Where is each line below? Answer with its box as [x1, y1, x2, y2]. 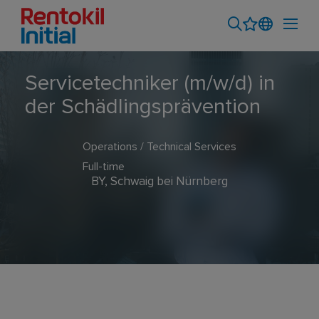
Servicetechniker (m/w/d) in [25, 73, 275, 94]
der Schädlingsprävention [25, 96, 261, 117]
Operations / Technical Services [83, 141, 236, 152]
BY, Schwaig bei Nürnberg [91, 176, 228, 188]
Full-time [83, 161, 125, 172]
